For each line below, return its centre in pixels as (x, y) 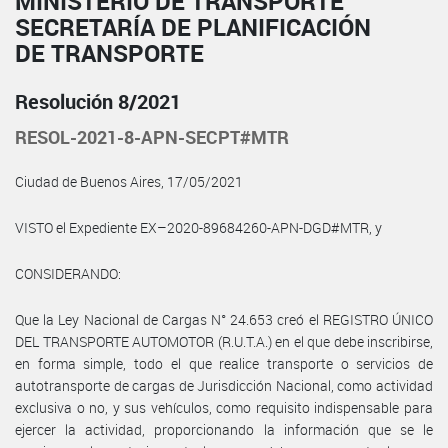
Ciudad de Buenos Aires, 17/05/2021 (129, 181)
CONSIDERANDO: (68, 273)
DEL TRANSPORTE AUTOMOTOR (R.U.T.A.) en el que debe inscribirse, (224, 341)
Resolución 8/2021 (98, 101)
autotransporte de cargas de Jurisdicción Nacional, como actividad (224, 385)
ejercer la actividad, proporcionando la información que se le (224, 429)
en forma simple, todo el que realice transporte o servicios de (224, 363)
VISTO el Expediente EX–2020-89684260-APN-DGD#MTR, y (198, 227)
